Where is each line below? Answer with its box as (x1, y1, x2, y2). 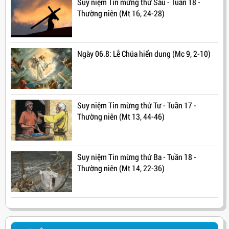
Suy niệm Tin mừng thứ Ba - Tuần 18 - (77, 151, 196, 162)
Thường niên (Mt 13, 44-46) (77, 111, 165, 122)
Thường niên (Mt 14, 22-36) (77, 163, 165, 173)
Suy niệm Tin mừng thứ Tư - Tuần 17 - (77, 100, 196, 110)
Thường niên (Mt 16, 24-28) (77, 8, 165, 18)
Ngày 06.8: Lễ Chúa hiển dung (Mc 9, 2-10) (77, 48, 211, 59)
